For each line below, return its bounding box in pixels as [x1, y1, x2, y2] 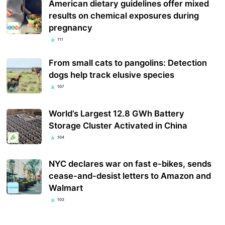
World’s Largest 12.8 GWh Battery [49, 108, 185, 119]
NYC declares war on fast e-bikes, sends [49, 158, 212, 169]
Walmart [49, 182, 83, 193]
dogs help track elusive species [49, 70, 175, 80]
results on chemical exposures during [49, 11, 199, 21]
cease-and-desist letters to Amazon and [49, 170, 211, 181]
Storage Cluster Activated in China [49, 120, 188, 131]
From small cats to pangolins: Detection [49, 58, 207, 68]
